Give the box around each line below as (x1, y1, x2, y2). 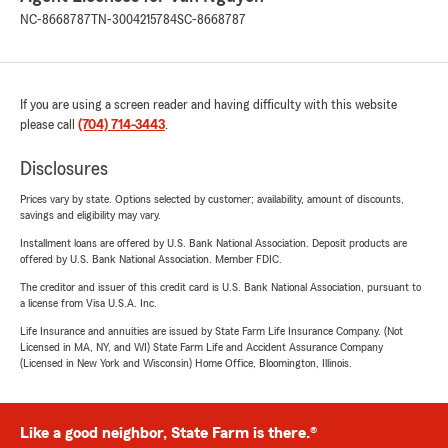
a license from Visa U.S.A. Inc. (20, 297, 157, 309)
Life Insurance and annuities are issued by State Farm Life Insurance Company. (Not (20, 325, 403, 337)
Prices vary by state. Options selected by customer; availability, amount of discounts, (20, 193, 404, 205)
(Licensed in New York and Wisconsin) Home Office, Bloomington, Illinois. (20, 357, 352, 369)
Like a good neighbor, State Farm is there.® (20, 425, 317, 441)
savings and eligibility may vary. (20, 209, 161, 221)
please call (20, 118, 78, 132)
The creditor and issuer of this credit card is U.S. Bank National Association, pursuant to (20, 281, 421, 293)
